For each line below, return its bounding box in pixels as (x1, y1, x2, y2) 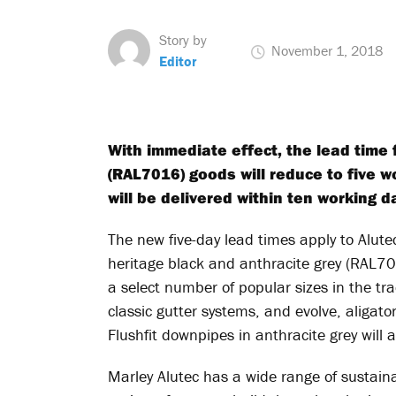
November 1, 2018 (268, 42, 383, 59)
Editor (159, 52, 197, 70)
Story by (159, 31, 207, 49)
